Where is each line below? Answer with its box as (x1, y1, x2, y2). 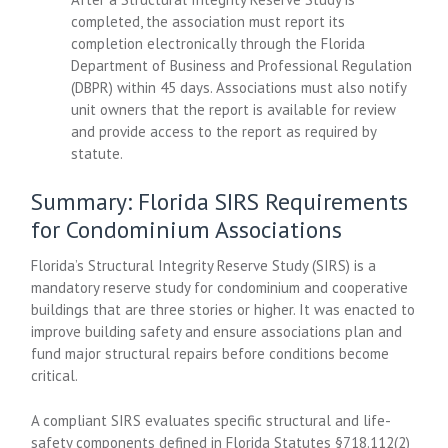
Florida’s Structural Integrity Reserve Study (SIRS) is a (31, 256, 377, 275)
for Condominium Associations (31, 214, 343, 245)
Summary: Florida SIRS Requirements (31, 186, 409, 217)
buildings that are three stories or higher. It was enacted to (31, 300, 416, 319)
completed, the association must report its (71, 11, 346, 31)
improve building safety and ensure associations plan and (31, 322, 403, 341)
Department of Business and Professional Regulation (71, 55, 413, 75)
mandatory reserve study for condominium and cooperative (31, 278, 409, 297)
